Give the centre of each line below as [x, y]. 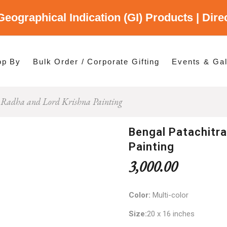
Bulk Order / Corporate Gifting [96, 61]
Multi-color [171, 195]
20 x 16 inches [171, 214]
